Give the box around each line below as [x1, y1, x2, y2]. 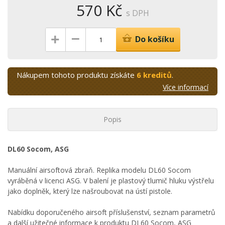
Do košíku [135, 34, 174, 45]
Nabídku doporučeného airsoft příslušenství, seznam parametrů [8, 207, 215, 217]
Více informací [163, 82, 208, 92]
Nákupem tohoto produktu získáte [17, 70, 137, 80]
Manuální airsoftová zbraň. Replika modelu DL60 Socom [8, 165, 191, 175]
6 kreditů [137, 70, 172, 80]
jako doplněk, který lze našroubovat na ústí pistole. [8, 186, 172, 196]
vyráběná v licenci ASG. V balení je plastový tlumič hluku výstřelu [8, 176, 214, 185]
